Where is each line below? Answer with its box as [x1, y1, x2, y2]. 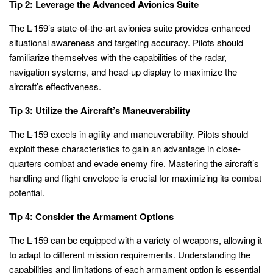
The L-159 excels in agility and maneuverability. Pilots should [9, 127, 248, 140]
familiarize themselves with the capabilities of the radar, [9, 50, 227, 63]
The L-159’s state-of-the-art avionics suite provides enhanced [9, 21, 250, 34]
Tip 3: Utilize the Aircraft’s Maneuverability [9, 103, 190, 117]
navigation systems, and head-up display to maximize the [9, 65, 237, 78]
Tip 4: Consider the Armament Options [9, 209, 174, 223]
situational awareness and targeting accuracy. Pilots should [9, 35, 243, 49]
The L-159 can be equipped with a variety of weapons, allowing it [9, 233, 262, 246]
